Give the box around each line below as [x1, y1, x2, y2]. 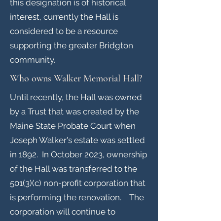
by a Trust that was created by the [10, 107, 139, 116]
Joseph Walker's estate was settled [10, 135, 145, 145]
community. [10, 55, 55, 65]
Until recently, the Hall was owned [10, 92, 142, 102]
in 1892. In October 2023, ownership [10, 149, 147, 159]
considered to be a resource [10, 26, 118, 36]
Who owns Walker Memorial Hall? [10, 73, 143, 84]
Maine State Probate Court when [10, 121, 136, 131]
